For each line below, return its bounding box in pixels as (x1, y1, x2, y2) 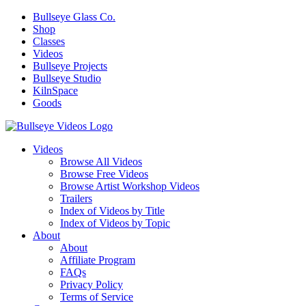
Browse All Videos (60, 156, 142, 167)
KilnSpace (33, 85, 78, 96)
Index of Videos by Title (60, 205, 165, 217)
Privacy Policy (60, 279, 123, 290)
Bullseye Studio (33, 72, 101, 84)
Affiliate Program (60, 254, 135, 266)
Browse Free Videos (60, 168, 148, 180)
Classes (33, 36, 65, 47)
